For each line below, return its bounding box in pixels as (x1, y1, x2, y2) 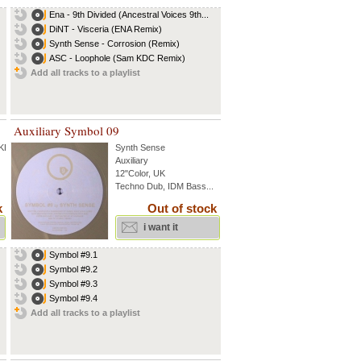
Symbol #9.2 (49, 264, 98, 274)
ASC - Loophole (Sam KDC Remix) (49, 53, 185, 63)
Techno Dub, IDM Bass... (115, 181, 214, 191)
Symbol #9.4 (49, 293, 98, 303)
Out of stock (147, 201, 217, 215)
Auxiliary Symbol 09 (14, 122, 119, 139)
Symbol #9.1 (49, 250, 98, 259)
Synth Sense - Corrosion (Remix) (49, 39, 180, 48)
